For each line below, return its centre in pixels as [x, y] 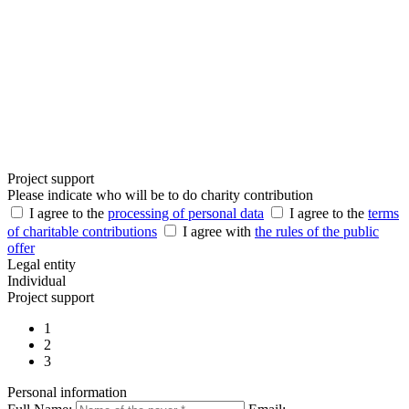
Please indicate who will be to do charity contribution [160, 195]
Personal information [67, 393]
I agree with [219, 232]
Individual [37, 281]
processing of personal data [186, 214]
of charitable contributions [82, 232]
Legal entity [42, 265]
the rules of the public [317, 232]
